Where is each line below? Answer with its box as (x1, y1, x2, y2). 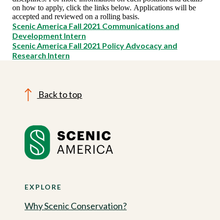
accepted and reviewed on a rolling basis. (12, 12, 139, 21)
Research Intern (12, 51, 70, 60)
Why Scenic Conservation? (25, 200, 127, 211)
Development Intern (12, 31, 86, 40)
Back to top (37, 89, 82, 100)
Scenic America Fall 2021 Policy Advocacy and (12, 41, 177, 50)
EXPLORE (25, 183, 62, 191)
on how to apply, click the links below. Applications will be (12, 3, 196, 12)
